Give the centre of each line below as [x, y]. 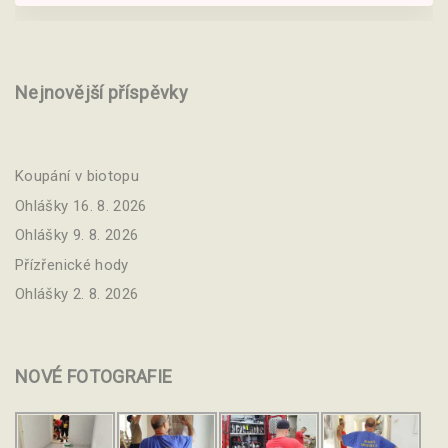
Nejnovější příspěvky [102, 93]
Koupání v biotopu [77, 176]
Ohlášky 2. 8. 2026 [77, 294]
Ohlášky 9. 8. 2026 [77, 235]
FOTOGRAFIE [119, 377]
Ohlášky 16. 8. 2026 [81, 205]
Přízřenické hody [72, 264]
